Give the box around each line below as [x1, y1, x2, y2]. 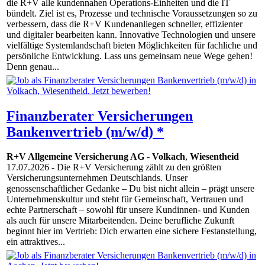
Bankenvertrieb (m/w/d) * [7, 124, 164, 140]
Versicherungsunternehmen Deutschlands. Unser [7, 173, 188, 183]
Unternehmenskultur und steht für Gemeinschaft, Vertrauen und [7, 194, 243, 205]
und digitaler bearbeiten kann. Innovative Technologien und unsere [7, 30, 256, 40]
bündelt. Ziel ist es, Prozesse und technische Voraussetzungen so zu [7, 8, 257, 19]
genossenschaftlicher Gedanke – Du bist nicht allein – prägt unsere [7, 183, 254, 194]
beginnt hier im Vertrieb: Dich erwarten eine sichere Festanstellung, [7, 226, 257, 237]
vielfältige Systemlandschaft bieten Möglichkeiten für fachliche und [7, 40, 257, 51]
